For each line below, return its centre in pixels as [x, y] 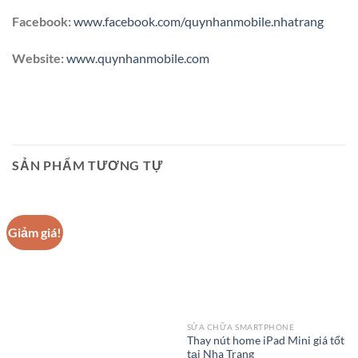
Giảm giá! [35, 233]
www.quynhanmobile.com [138, 58]
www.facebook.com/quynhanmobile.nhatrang [199, 22]
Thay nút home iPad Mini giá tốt [265, 340]
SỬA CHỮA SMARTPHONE [241, 326]
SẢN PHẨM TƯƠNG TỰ [88, 165]
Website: [38, 58]
